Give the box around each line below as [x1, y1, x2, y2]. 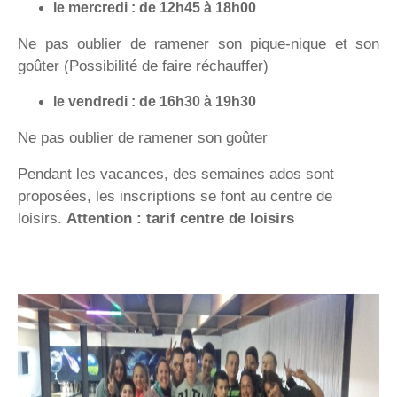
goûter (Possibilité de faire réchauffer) [18, 58, 269, 74]
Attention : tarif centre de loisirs [66, 210, 294, 227]
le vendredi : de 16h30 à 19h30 [53, 94, 256, 109]
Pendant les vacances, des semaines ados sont [18, 166, 334, 183]
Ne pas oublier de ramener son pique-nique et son [18, 35, 379, 52]
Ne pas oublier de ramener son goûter [18, 129, 268, 146]
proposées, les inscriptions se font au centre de [18, 188, 332, 205]
